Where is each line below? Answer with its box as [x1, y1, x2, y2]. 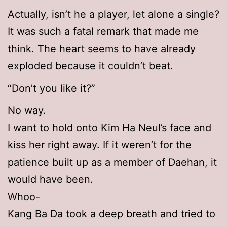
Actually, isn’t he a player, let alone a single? [8, 8, 219, 21]
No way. [8, 104, 46, 117]
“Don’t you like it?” [8, 82, 95, 95]
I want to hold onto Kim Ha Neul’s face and [8, 122, 211, 134]
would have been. [8, 173, 93, 186]
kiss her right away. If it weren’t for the [8, 139, 192, 152]
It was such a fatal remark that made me [8, 25, 199, 38]
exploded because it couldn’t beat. [8, 60, 173, 72]
